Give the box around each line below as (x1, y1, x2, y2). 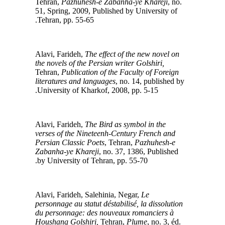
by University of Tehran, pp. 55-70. (42, 156, 153, 165)
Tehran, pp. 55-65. (42, 15, 99, 24)
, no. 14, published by (121, 76, 189, 85)
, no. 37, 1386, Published (104, 147, 183, 156)
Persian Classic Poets (40, 138, 109, 147)
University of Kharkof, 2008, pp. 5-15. (42, 85, 163, 94)
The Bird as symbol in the (90, 120, 171, 129)
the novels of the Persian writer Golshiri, (40, 58, 169, 67)
